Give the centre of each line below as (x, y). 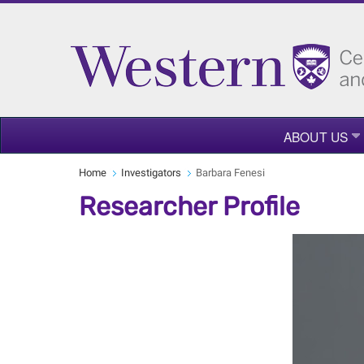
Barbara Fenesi (230, 173)
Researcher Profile (189, 206)
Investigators (151, 173)
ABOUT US (316, 136)
